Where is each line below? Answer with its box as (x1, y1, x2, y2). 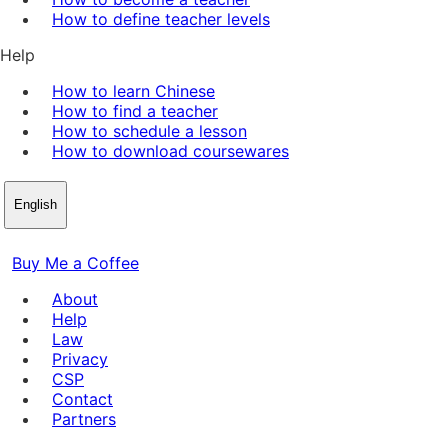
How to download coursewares (52, 140, 289, 161)
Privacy (52, 348, 108, 369)
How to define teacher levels (52, 8, 270, 29)
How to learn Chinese (52, 80, 215, 101)
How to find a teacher (52, 100, 218, 121)
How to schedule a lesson (52, 120, 247, 141)
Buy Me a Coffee (12, 252, 139, 273)
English (14, 197, 57, 212)
